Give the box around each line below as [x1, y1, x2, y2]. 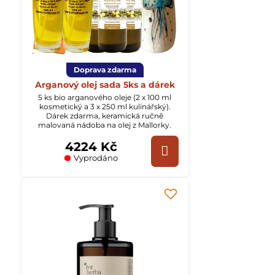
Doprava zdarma [73, 65, 136, 75]
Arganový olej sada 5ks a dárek [34, 79, 175, 91]
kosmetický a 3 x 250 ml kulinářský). [39, 102, 171, 112]
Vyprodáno [71, 153, 118, 163]
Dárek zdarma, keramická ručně [46, 111, 164, 121]
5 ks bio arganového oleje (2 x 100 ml [38, 93, 172, 103]
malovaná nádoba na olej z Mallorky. [38, 120, 172, 130]
